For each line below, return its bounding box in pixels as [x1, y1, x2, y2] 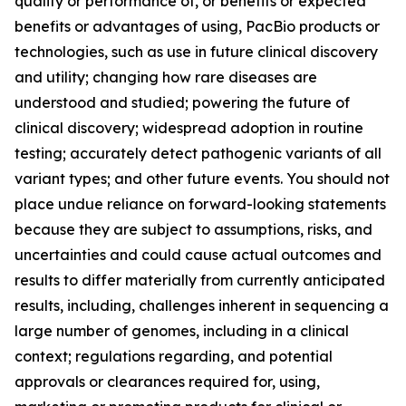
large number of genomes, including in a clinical [14, 322, 349, 340]
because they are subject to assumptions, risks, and [14, 220, 372, 238]
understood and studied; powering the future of [14, 93, 350, 111]
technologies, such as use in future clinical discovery [14, 43, 378, 61]
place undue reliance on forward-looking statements [14, 195, 386, 213]
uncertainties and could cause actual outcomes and [14, 246, 382, 264]
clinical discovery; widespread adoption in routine [14, 119, 363, 137]
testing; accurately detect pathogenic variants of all [14, 144, 382, 162]
